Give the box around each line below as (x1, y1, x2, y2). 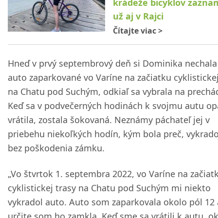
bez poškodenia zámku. (8, 142, 105, 154)
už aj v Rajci (113, 10, 163, 22)
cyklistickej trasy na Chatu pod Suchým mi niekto (8, 182, 211, 194)
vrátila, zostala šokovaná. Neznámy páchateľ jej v (8, 114, 210, 126)
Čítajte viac (113, 25, 158, 36)
